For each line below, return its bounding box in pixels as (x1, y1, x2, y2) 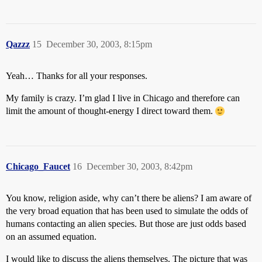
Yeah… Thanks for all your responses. (6, 71, 147, 81)
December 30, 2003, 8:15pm (46, 39, 152, 49)
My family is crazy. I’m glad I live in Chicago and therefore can (6, 93, 240, 103)
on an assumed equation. (6, 232, 96, 242)
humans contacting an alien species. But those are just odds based (6, 219, 246, 229)
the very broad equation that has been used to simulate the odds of (6, 206, 248, 216)
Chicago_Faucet (6, 161, 70, 171)
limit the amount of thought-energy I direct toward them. (6, 106, 215, 116)
